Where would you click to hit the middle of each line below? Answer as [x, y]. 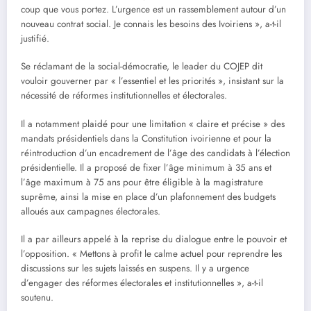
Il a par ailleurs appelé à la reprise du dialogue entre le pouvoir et [154, 239]
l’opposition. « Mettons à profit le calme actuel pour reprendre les [151, 253]
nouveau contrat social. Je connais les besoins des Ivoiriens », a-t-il [151, 24]
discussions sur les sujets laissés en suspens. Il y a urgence [135, 268]
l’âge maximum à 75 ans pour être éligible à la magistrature [142, 182]
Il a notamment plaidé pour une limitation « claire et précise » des [153, 124]
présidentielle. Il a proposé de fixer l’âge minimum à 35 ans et [146, 167]
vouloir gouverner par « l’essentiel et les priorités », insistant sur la [152, 81]
